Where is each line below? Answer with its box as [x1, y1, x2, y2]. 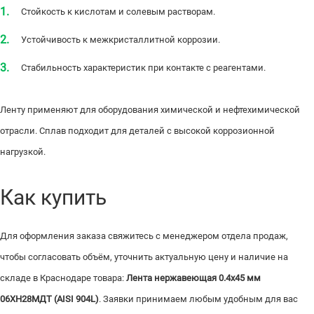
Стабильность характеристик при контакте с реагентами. [21, 62, 266, 74]
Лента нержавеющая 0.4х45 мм [126, 273, 261, 284]
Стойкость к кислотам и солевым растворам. [21, 6, 215, 18]
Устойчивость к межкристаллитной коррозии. [21, 34, 220, 46]
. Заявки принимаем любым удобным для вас [99, 294, 298, 305]
